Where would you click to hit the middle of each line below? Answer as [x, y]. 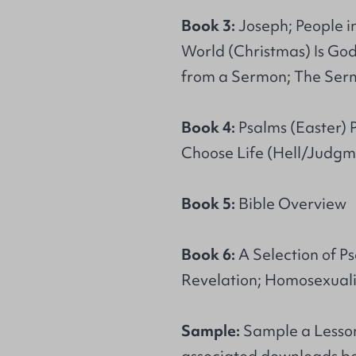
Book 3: [208, 25]
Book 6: [208, 254]
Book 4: [208, 127]
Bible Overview [291, 203]
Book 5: [208, 203]
